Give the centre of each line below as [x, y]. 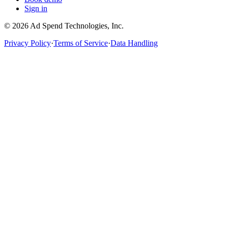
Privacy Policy [27, 43]
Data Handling [134, 43]
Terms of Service [81, 43]
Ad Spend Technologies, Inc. [77, 26]
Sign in [36, 9]
